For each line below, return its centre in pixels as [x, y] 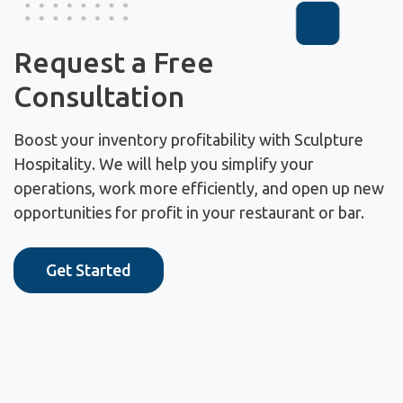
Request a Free [114, 62]
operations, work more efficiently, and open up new [199, 188]
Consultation [99, 96]
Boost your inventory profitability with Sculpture [188, 139]
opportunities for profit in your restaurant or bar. [189, 212]
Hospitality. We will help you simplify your [164, 163]
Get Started [89, 270]
